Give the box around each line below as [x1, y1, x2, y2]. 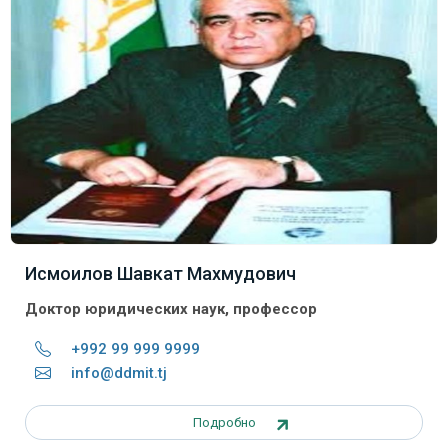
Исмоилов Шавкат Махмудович [25, 262, 296, 284]
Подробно [192, 414, 256, 430]
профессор [233, 299, 317, 318]
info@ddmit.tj [71, 363, 167, 382]
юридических [85, 299, 188, 318]
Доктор [25, 299, 81, 318]
